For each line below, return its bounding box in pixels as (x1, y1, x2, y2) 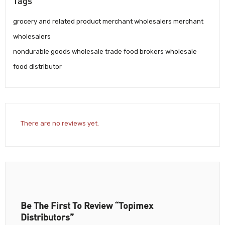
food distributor (13, 62, 62, 70)
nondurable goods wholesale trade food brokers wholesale (13, 47, 197, 55)
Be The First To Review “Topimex (21, 200, 153, 211)
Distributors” (21, 211, 74, 223)
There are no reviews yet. (21, 120, 99, 128)
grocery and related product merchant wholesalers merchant (13, 17, 203, 25)
